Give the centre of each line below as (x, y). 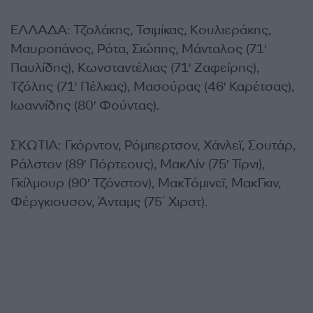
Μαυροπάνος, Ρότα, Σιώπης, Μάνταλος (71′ (138, 49)
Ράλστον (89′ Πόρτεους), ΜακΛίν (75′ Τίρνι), (138, 164)
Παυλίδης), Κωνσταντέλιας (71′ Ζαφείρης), (135, 68)
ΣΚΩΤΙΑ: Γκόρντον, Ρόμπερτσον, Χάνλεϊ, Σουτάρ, (153, 145)
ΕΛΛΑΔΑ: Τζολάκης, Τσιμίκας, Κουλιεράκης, (141, 30)
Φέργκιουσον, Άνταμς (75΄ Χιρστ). (109, 202)
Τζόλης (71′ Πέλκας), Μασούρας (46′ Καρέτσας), (152, 87)
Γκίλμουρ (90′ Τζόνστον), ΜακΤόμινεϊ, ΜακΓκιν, (146, 183)
